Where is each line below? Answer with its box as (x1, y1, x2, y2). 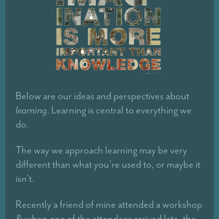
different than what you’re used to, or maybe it (16, 158, 201, 171)
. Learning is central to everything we (47, 104, 192, 117)
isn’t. (16, 172, 35, 185)
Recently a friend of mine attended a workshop (16, 198, 203, 211)
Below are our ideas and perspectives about (16, 89, 190, 103)
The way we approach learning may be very (16, 144, 188, 157)
